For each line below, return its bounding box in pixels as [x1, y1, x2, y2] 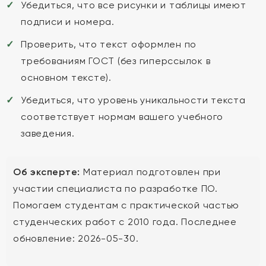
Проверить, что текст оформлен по [21, 39, 197, 50]
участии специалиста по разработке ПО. [13, 183, 218, 194]
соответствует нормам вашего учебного [21, 111, 223, 122]
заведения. [21, 128, 75, 139]
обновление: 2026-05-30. [13, 233, 139, 244]
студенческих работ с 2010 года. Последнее [13, 216, 237, 227]
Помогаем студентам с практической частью [13, 199, 239, 211]
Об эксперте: [13, 166, 80, 178]
